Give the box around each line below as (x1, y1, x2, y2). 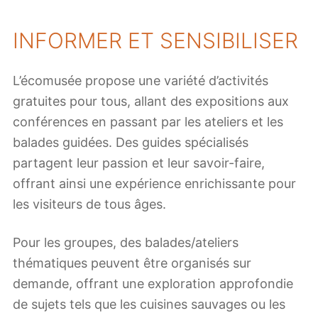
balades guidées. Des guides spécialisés (13, 134, 248, 150)
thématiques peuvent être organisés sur (13, 256, 251, 271)
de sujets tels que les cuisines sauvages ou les (13, 297, 285, 312)
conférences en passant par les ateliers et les (13, 114, 283, 129)
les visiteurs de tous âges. (13, 196, 166, 212)
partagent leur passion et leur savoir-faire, (13, 155, 265, 170)
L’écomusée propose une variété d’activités (13, 72, 268, 88)
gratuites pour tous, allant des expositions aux (13, 93, 289, 109)
